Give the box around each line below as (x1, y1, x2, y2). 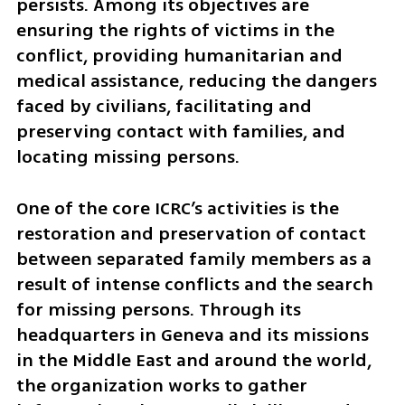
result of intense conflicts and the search (15, 271, 373, 298)
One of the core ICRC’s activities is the (15, 195, 339, 222)
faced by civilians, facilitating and (15, 93, 312, 120)
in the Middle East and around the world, (15, 347, 372, 374)
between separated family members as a (15, 246, 372, 273)
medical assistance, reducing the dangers (15, 68, 377, 95)
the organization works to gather (15, 372, 307, 400)
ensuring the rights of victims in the (15, 17, 334, 44)
